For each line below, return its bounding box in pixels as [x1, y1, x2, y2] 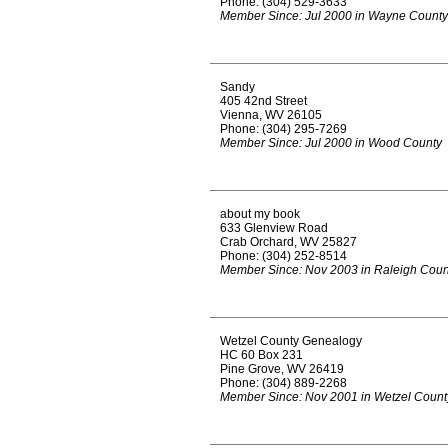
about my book [220, 207, 300, 221]
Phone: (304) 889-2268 [220, 376, 347, 390]
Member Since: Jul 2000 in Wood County [220, 136, 442, 150]
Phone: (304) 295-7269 [220, 122, 347, 136]
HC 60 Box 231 [220, 348, 303, 362]
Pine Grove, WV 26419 [220, 362, 344, 376]
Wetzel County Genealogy [220, 334, 362, 348]
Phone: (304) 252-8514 [220, 249, 347, 263]
